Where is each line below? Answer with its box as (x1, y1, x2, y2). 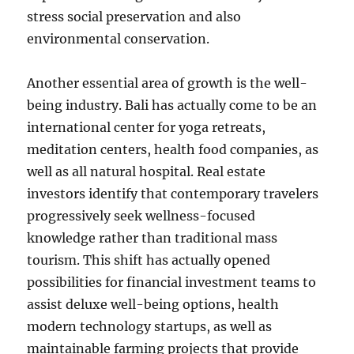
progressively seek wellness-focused (27, 208, 256, 224)
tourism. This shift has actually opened (27, 252, 271, 268)
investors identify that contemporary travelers (27, 186, 319, 201)
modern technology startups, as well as (27, 318, 273, 334)
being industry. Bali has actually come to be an (27, 97, 318, 113)
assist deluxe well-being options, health (27, 296, 280, 312)
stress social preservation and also (27, 9, 242, 24)
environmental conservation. (27, 31, 210, 47)
